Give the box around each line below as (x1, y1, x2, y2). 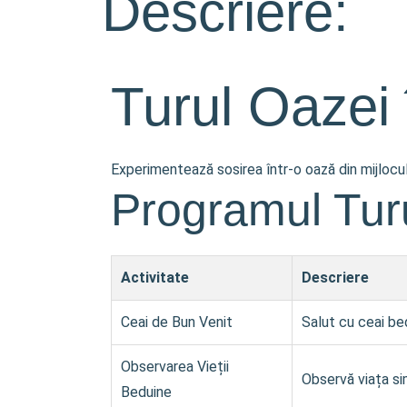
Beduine (121, 382, 172, 401)
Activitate (121, 268, 189, 286)
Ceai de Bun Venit (121, 313, 233, 331)
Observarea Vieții (121, 357, 229, 375)
